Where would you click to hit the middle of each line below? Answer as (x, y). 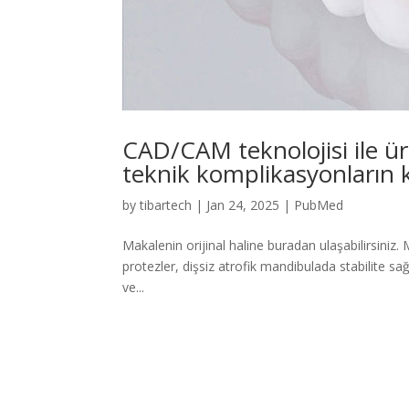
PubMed (319, 204)
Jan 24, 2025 (243, 204)
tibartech (166, 204)
